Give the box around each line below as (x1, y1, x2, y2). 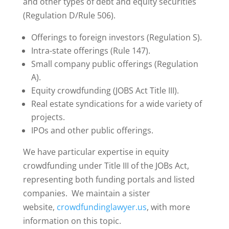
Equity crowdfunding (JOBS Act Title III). (31, 85, 179, 96)
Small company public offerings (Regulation (31, 58, 198, 70)
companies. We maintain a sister (22, 188, 150, 199)
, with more (146, 201, 190, 213)
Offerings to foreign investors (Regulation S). (31, 32, 202, 43)
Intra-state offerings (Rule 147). (31, 45, 150, 56)
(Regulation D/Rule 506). (22, 10, 116, 21)
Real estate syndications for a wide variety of (31, 98, 202, 109)
